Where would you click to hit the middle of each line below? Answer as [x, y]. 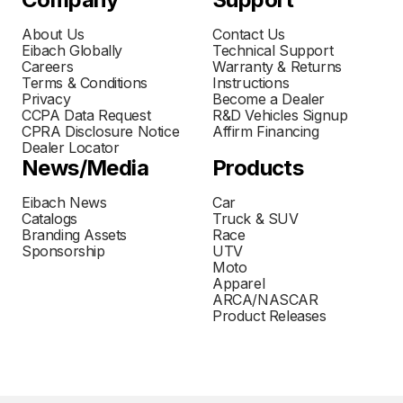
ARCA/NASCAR [265, 300]
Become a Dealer [269, 99]
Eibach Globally [72, 51]
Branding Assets [74, 235]
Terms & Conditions [85, 83]
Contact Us [249, 35]
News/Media [85, 168]
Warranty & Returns [277, 67]
